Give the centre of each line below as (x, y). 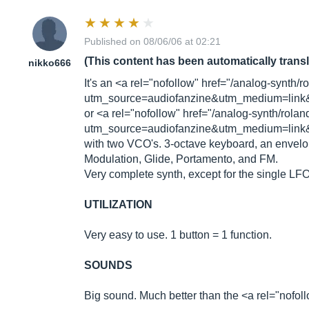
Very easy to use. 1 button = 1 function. (178, 235)
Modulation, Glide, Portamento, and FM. (181, 159)
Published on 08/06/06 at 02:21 (152, 42)
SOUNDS (108, 266)
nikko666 (50, 63)
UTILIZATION (118, 205)
